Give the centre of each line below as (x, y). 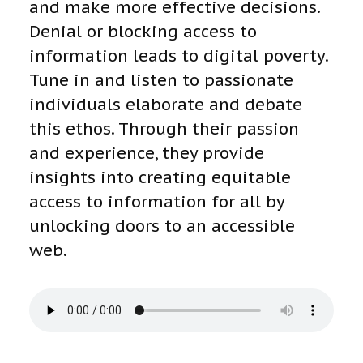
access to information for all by (157, 202)
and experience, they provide (147, 154)
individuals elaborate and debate (166, 105)
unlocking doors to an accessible (162, 226)
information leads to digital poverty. (179, 56)
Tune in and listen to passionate (161, 81)
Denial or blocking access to (143, 32)
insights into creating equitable (160, 178)
